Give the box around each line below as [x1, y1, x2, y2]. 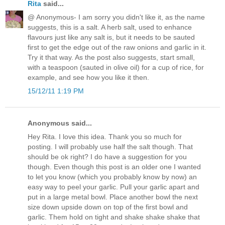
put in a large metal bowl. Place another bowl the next [28, 193, 198, 201]
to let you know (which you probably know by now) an [28, 173, 197, 181]
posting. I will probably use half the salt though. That [28, 143, 193, 151]
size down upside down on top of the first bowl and [28, 203, 188, 211]
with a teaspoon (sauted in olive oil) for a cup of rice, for [28, 63, 204, 71]
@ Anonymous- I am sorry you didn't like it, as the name [28, 13, 205, 21]
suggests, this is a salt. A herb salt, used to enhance [28, 23, 192, 31]
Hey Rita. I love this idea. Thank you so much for [28, 133, 182, 141]
